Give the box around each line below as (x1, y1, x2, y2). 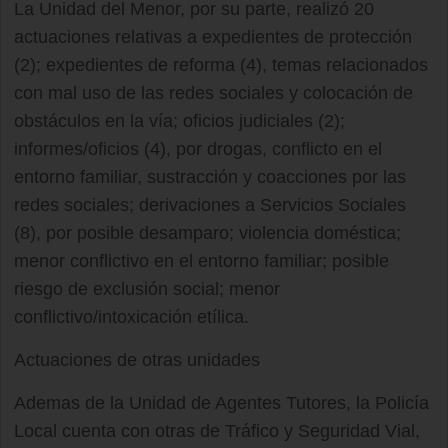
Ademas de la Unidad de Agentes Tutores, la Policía (14, 393, 429, 413)
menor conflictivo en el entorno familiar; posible (14, 251, 389, 271)
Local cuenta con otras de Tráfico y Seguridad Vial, (14, 421, 420, 441)
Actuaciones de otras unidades (14, 350, 260, 370)
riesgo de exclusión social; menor (14, 279, 280, 299)
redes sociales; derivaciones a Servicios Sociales (14, 195, 406, 215)
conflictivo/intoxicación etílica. (14, 307, 249, 327)
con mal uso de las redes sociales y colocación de (14, 83, 413, 103)
